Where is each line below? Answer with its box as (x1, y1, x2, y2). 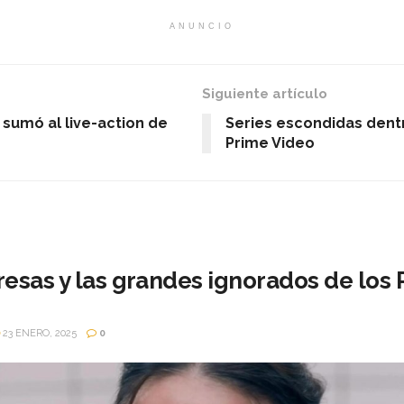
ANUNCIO (170, 22, 234, 32)
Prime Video (225, 134, 315, 152)
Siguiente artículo (202, 86, 327, 103)
